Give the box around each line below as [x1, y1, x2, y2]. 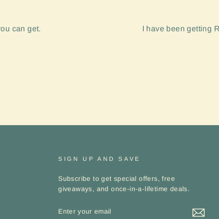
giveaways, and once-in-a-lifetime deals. [58, 185, 190, 193]
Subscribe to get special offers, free [58, 175, 175, 183]
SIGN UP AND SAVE [58, 155, 141, 163]
